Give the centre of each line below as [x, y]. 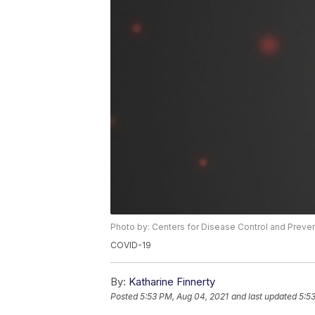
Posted [125, 297]
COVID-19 [131, 245]
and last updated [264, 297]
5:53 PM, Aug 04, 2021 [184, 297]
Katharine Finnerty [172, 282]
